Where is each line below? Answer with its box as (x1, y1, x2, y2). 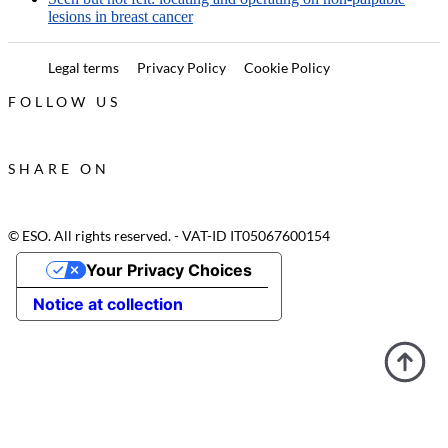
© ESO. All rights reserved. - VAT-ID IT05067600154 (8, 227, 330, 245)
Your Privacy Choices (85, 260, 252, 281)
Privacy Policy (137, 59, 226, 77)
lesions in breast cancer (48, 8, 193, 26)
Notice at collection (33, 294, 183, 315)
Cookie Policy (244, 59, 330, 77)
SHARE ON (8, 160, 110, 178)
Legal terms (48, 59, 119, 77)
